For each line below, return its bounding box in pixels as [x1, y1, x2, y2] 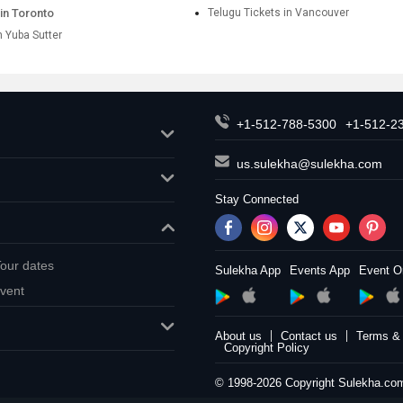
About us [215, 329, 262, 343]
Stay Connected [215, 193, 299, 206]
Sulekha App [215, 264, 281, 277]
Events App [290, 264, 350, 277]
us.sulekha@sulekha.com [237, 157, 382, 171]
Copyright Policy [224, 341, 309, 354]
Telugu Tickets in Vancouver [208, 6, 350, 19]
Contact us [281, 329, 337, 343]
